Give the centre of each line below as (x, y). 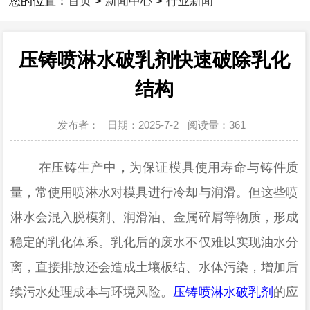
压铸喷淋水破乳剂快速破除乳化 (155, 60)
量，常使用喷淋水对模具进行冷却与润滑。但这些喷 (154, 193)
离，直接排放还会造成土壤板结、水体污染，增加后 (154, 267)
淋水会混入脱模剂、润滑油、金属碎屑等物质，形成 (154, 218)
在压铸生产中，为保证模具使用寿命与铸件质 (154, 168)
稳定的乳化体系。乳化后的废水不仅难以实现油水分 (154, 243)
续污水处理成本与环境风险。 (92, 292)
